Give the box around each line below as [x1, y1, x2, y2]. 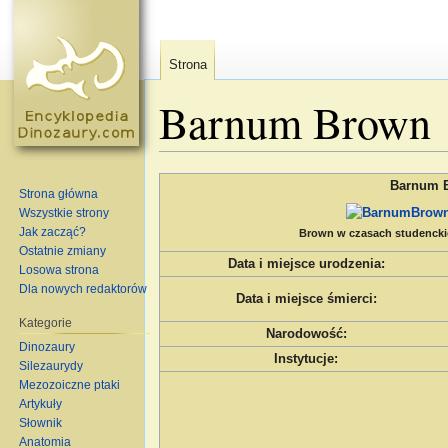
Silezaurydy [19, 358, 84, 373]
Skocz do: [159, 152, 223, 167]
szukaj [287, 152, 326, 167]
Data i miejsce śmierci [235, 292, 373, 307]
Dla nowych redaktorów [19, 281, 148, 296]
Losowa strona [19, 262, 100, 277]
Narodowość [265, 327, 343, 342]
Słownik [19, 415, 63, 430]
